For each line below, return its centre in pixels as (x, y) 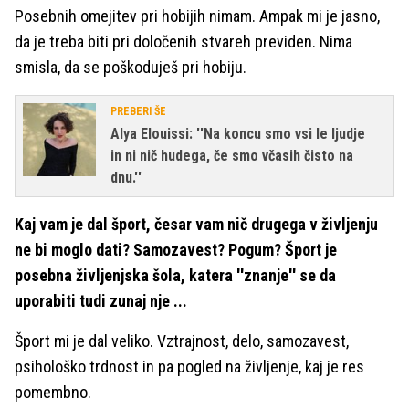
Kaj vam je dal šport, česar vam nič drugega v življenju (196, 224)
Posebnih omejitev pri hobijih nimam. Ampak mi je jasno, (197, 16)
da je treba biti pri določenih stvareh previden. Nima (184, 41)
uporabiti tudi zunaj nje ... (101, 300)
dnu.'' (126, 177)
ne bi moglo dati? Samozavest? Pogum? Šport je (176, 249)
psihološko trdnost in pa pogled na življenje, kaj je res (189, 366)
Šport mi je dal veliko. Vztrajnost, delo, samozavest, (182, 341)
